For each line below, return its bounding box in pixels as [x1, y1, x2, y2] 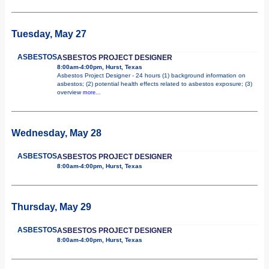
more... [83, 89, 101, 95]
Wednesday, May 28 [11, 127, 101, 138]
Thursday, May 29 [11, 201, 91, 212]
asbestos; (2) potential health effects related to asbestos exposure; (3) [57, 80, 252, 87]
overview [57, 88, 83, 95]
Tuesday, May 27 [11, 28, 86, 39]
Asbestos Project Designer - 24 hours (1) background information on [57, 71, 246, 79]
